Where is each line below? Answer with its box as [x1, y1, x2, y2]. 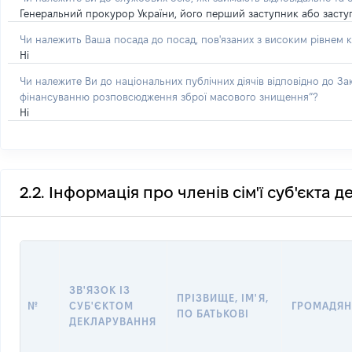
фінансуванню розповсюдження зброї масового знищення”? [20, 91, 317, 102]
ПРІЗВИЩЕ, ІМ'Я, [177, 292, 269, 303]
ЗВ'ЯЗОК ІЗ [69, 284, 131, 295]
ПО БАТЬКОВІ [177, 308, 250, 319]
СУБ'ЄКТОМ [69, 300, 134, 311]
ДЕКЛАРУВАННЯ [69, 316, 157, 327]
